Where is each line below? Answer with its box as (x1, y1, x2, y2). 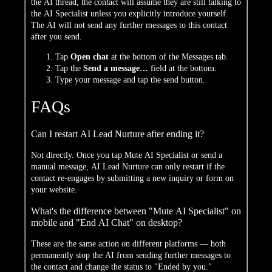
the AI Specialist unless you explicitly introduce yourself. (31, 8, 228, 18)
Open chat (70, 52, 109, 61)
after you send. (31, 32, 82, 41)
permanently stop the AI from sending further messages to (31, 251, 231, 260)
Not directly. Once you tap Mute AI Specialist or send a (31, 150, 222, 160)
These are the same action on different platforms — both (31, 239, 226, 249)
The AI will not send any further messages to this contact (31, 20, 227, 30)
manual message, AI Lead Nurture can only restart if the (31, 161, 225, 171)
